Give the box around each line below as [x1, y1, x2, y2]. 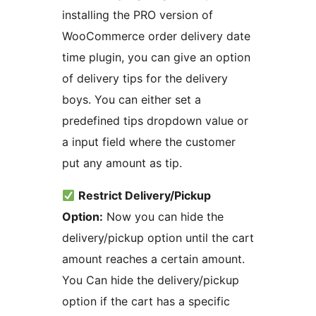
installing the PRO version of [62, 8, 213, 23]
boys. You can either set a [62, 92, 201, 107]
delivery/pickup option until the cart [62, 231, 254, 245]
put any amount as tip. [62, 156, 182, 171]
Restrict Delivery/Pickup [78, 188, 212, 203]
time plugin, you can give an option [62, 50, 250, 65]
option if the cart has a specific [62, 294, 230, 309]
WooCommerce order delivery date [62, 29, 250, 44]
